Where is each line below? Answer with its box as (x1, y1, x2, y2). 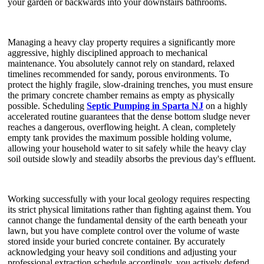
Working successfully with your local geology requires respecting (8, 193, 250, 204)
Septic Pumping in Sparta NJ (87, 100, 203, 111)
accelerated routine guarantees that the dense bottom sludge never (8, 111, 250, 121)
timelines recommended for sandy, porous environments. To (8, 68, 229, 79)
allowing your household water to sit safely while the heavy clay (8, 143, 246, 153)
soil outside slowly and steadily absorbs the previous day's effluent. (8, 153, 256, 164)
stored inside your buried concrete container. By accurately (8, 236, 225, 246)
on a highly (203, 100, 247, 111)
